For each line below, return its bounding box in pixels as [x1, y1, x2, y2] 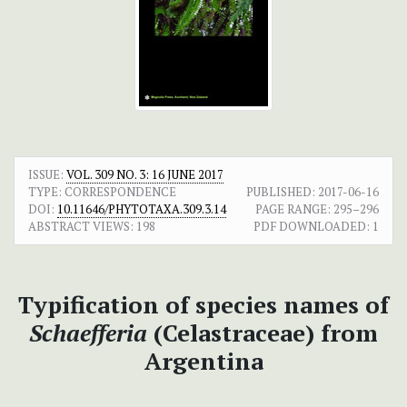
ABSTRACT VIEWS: [28, 218, 134, 235]
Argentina [144, 345, 263, 377]
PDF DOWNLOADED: [253, 218, 370, 235]
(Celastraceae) [154, 317, 314, 349]
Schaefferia [29, 317, 154, 349]
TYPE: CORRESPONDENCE [28, 184, 176, 201]
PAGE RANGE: [255, 201, 331, 218]
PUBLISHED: [246, 184, 315, 201]
